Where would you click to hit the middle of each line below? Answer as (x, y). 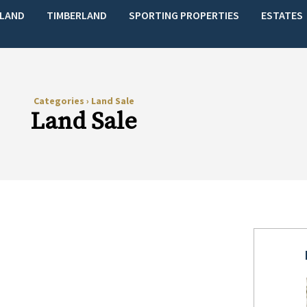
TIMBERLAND (77, 15)
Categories (60, 101)
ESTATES (282, 15)
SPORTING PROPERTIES (184, 15)
